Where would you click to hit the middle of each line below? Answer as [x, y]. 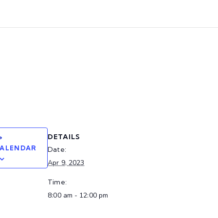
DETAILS [64, 137]
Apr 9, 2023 [66, 163]
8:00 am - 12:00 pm [78, 196]
